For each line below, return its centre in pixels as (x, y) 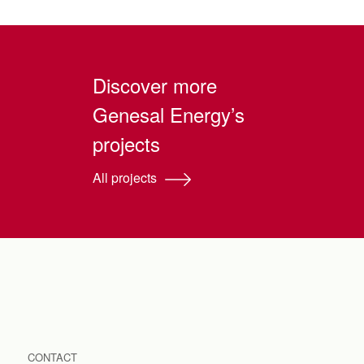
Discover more (154, 85)
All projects (124, 177)
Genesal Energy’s (168, 115)
